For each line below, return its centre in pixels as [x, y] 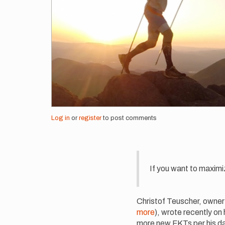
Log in [61, 118]
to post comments [129, 118]
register [90, 118]
